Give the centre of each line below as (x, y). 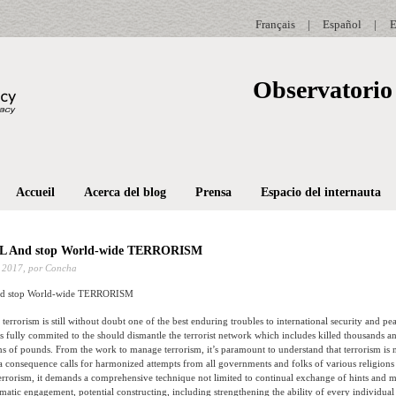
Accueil (35, 193)
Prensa (213, 193)
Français (275, 24)
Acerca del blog (125, 193)
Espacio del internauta (320, 193)
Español (342, 24)
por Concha (51, 268)
